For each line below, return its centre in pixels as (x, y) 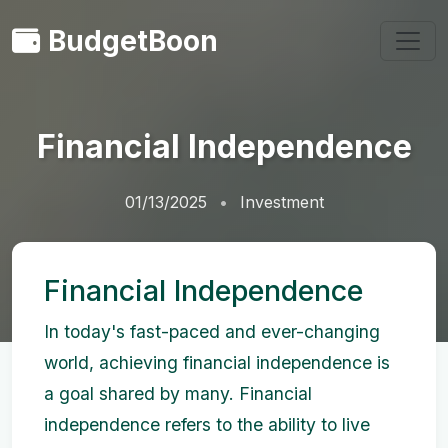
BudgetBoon (133, 41)
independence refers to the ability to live (207, 424)
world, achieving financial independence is (217, 362)
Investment (281, 202)
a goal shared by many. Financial (178, 393)
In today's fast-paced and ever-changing (212, 331)
